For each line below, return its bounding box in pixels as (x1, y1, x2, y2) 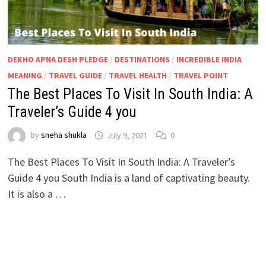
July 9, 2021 (106, 129, 148, 141)
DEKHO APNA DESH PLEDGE (7, 54, 108, 65)
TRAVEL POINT (173, 70, 228, 81)
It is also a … (7, 187, 66, 201)
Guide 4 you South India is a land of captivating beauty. (7, 171, 250, 185)
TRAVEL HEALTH (108, 70, 167, 81)
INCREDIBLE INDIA (176, 54, 242, 65)
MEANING (7, 70, 42, 81)
